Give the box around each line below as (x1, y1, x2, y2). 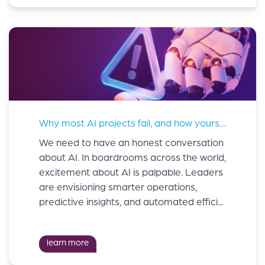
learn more (46, 238, 89, 247)
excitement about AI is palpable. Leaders (39, 167, 223, 178)
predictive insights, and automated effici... (39, 196, 223, 208)
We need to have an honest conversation (39, 137, 224, 148)
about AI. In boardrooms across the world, (39, 152, 226, 163)
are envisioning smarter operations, (39, 182, 197, 193)
